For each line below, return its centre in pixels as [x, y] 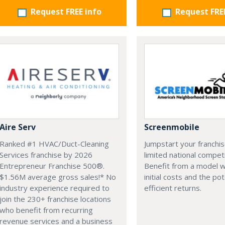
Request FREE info [66, 11]
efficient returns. [173, 188]
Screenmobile [172, 127]
